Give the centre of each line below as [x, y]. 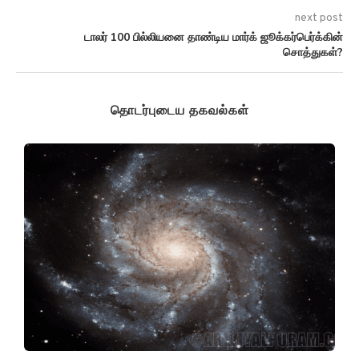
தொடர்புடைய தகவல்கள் [179, 111]
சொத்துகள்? [313, 53]
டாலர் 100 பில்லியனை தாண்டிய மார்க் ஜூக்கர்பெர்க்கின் [214, 38]
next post [319, 18]
